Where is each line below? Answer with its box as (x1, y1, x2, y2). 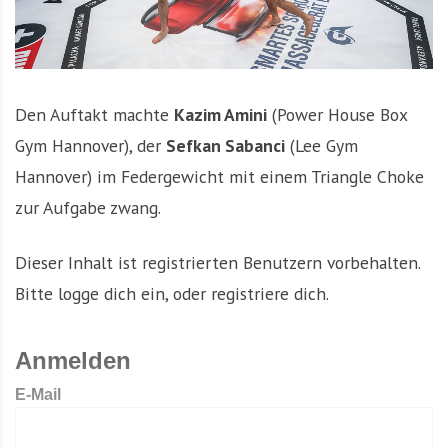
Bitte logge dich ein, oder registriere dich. (15, 282, 329, 306)
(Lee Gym (285, 134, 358, 158)
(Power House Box (267, 103, 407, 127)
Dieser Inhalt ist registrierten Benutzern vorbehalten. (15, 251, 420, 275)
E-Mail (15, 386, 61, 404)
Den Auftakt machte (15, 103, 174, 127)
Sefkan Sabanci (166, 134, 285, 158)
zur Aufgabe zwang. (15, 196, 161, 220)
